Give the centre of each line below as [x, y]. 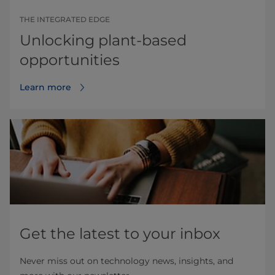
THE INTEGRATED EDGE [65, 19]
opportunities [70, 60]
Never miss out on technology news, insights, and [126, 261]
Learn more [45, 87]
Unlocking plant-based [103, 40]
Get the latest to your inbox [120, 233]
